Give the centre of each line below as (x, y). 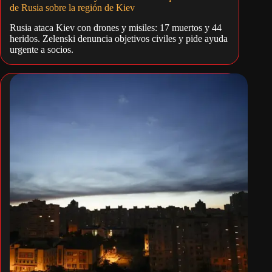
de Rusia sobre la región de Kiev (72, 8)
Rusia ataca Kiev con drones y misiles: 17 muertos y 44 (116, 28)
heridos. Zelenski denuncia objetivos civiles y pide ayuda (119, 39)
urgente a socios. (42, 50)
